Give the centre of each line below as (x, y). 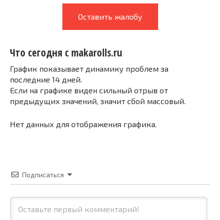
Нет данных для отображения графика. (83, 124)
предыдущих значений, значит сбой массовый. (98, 101)
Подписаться (43, 174)
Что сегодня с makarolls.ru (66, 53)
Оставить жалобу (110, 16)
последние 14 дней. (46, 79)
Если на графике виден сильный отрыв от (89, 90)
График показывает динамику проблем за (89, 68)
